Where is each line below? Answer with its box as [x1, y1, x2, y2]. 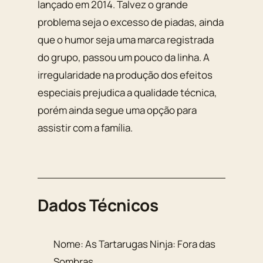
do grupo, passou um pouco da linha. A [38, 50, 210, 65]
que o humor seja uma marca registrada [38, 33, 214, 47]
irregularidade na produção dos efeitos [38, 68, 213, 82]
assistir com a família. [38, 121, 133, 135]
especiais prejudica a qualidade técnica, [38, 86, 217, 100]
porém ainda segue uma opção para [38, 103, 197, 117]
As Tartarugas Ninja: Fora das [85, 237, 216, 251]
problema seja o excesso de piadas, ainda [38, 15, 224, 29]
